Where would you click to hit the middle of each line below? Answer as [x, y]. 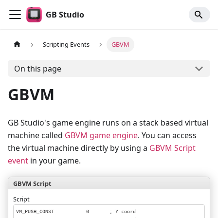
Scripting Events [66, 45]
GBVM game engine [101, 135]
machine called [36, 135]
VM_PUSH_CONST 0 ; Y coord [76, 211]
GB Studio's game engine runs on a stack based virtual [108, 123]
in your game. [54, 161]
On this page [37, 68]
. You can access [167, 135]
